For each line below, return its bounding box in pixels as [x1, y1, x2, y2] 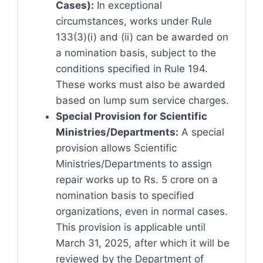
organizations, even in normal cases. [56, 205, 228, 217]
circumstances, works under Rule [56, 15, 212, 27]
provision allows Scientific [56, 141, 177, 154]
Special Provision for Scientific [56, 110, 207, 122]
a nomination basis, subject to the [56, 46, 216, 59]
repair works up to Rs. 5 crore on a [56, 173, 218, 186]
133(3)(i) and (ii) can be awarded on [56, 31, 228, 43]
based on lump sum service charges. [56, 94, 229, 106]
